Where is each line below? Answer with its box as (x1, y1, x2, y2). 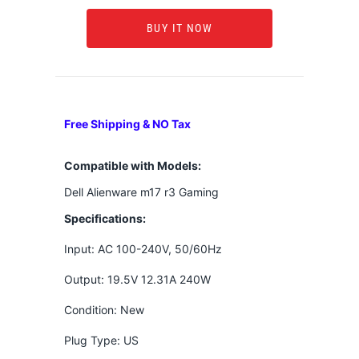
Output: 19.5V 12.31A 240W (63, 272, 211, 286)
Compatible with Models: (63, 158, 201, 172)
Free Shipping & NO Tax (63, 116, 191, 131)
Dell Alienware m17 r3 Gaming (63, 184, 219, 199)
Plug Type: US (63, 333, 139, 347)
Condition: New (63, 302, 144, 317)
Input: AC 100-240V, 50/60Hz (63, 241, 222, 256)
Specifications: (63, 211, 146, 225)
